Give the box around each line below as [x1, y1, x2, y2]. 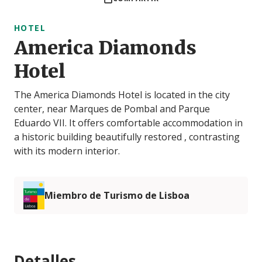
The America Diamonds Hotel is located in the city [14, 88, 230, 102]
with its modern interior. [14, 144, 120, 158]
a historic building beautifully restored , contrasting [14, 130, 240, 144]
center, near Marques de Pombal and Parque [14, 102, 210, 116]
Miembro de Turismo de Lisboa [44, 189, 189, 202]
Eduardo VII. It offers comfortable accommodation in [14, 116, 243, 130]
